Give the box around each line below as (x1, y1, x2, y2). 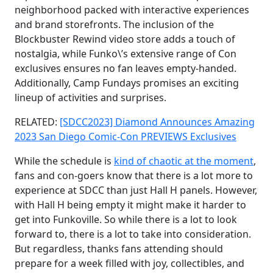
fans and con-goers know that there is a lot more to (15, 168, 253, 182)
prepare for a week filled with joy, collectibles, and (15, 256, 244, 270)
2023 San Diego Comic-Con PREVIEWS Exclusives (15, 129, 236, 143)
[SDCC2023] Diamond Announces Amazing (60, 115, 255, 129)
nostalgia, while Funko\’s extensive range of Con (15, 46, 236, 60)
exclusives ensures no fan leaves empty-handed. (15, 61, 236, 75)
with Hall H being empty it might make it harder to (15, 197, 246, 211)
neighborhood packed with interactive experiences (15, 2, 249, 16)
